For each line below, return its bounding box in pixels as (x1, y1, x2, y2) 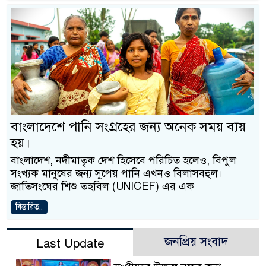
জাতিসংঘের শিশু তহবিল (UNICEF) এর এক (11, 180, 194, 194)
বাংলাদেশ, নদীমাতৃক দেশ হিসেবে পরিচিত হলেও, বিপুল (11, 154, 236, 167)
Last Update (36, 236, 104, 252)
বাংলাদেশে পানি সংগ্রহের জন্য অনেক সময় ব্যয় (11, 118, 246, 136)
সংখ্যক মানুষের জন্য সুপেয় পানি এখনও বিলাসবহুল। (11, 167, 223, 180)
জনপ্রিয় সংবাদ (164, 235, 228, 250)
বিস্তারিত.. (15, 202, 43, 213)
